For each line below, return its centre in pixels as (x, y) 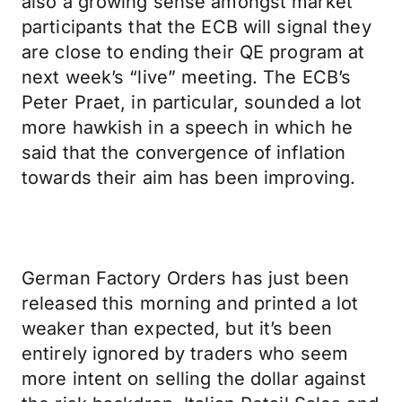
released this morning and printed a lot (190, 303)
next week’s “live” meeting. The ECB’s (187, 77)
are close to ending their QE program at (193, 52)
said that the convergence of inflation (184, 153)
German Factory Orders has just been (185, 278)
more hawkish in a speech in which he (188, 127)
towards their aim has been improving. (189, 178)
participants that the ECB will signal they (197, 27)
